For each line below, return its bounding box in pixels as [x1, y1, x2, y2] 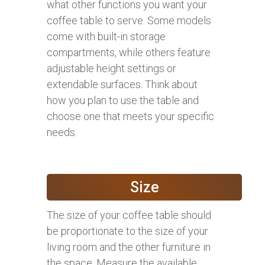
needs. [47, 126, 77, 139]
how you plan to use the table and [47, 94, 199, 107]
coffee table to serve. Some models [47, 14, 211, 27]
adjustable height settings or [47, 62, 176, 75]
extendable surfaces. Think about [47, 78, 198, 91]
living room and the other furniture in [47, 241, 211, 254]
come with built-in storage [47, 30, 166, 43]
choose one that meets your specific [47, 110, 214, 123]
